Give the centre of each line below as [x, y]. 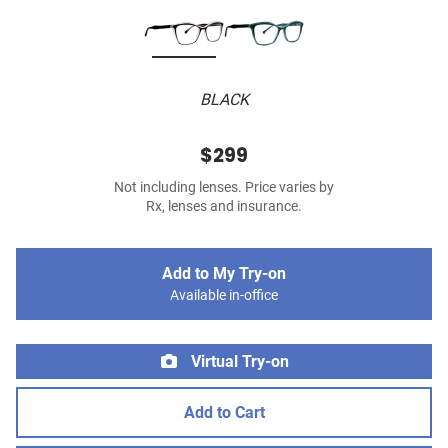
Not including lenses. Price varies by [224, 188]
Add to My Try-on [224, 274]
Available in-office [224, 296]
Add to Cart [224, 413]
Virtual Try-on [238, 362]
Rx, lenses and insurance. [224, 207]
